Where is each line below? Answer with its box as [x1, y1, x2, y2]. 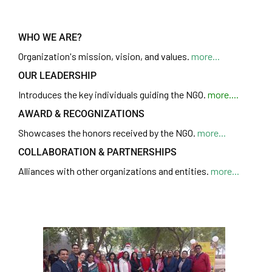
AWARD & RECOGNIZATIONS [18, 108, 144, 120]
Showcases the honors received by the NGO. [18, 127, 197, 138]
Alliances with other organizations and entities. [18, 165, 211, 177]
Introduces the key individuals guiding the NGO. [18, 89, 208, 100]
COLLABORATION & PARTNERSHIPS [18, 146, 177, 158]
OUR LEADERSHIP [18, 70, 97, 81]
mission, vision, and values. [78, 50, 189, 62]
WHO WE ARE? [18, 32, 82, 43]
